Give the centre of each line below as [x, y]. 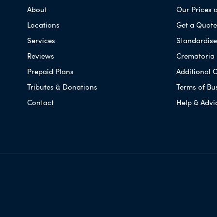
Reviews [41, 55]
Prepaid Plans [50, 71]
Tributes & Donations [62, 86]
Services [41, 40]
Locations [43, 24]
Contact [40, 102]
